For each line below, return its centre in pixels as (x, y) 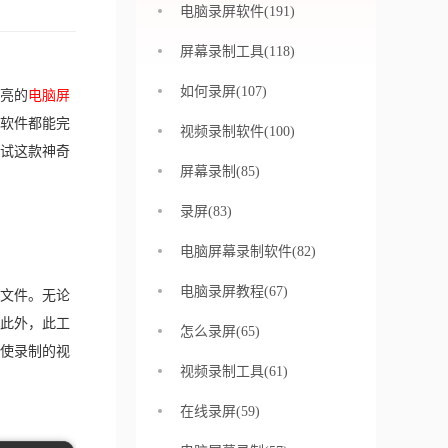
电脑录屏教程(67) (234, 291)
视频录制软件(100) (237, 131)
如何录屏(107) (223, 91)
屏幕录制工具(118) (237, 51)
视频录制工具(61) (234, 371)
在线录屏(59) (220, 411)
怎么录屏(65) (220, 331)
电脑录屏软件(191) (237, 11)
